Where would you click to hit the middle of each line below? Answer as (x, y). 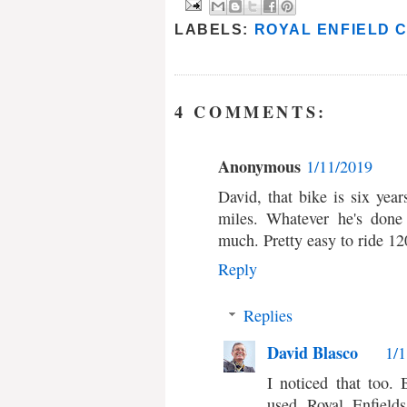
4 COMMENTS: (251, 111)
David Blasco (313, 353)
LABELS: (214, 30)
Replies (268, 316)
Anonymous (259, 166)
